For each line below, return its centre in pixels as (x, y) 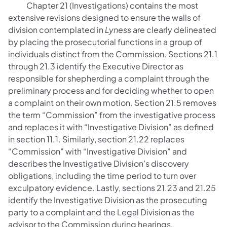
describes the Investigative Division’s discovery (99, 163)
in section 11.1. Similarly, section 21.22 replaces (96, 139)
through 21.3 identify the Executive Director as (96, 66)
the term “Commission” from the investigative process (112, 115)
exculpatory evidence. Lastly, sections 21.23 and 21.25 (112, 187)
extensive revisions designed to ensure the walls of (104, 17)
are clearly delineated (175, 29)
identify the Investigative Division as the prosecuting (108, 200)
